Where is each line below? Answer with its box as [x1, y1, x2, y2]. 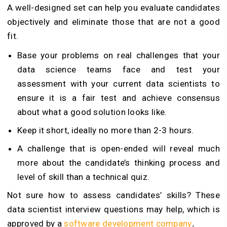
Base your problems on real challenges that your [17, 50, 220, 60]
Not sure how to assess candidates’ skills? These [7, 190, 220, 200]
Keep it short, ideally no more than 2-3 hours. [17, 125, 194, 135]
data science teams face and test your [17, 64, 220, 74]
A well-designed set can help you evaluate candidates [7, 2, 220, 13]
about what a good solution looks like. [17, 106, 167, 117]
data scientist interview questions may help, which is [7, 204, 220, 214]
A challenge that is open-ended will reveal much [17, 143, 220, 154]
